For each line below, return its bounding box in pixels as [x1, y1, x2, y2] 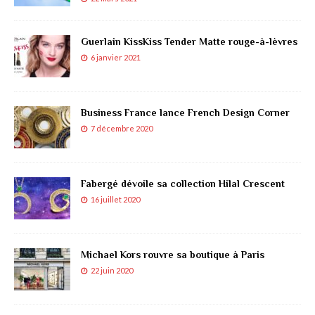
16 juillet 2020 [91, 194, 140, 204]
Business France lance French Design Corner [81, 106, 290, 118]
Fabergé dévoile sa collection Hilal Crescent [81, 177, 285, 189]
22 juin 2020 [91, 265, 133, 275]
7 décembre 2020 [91, 123, 153, 133]
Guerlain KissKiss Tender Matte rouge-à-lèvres [81, 35, 297, 47]
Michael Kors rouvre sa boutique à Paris [81, 248, 264, 260]
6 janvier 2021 [91, 52, 141, 62]
